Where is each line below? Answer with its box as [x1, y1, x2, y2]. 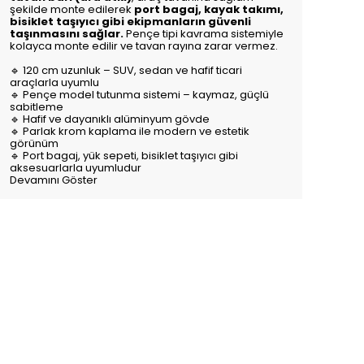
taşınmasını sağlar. [10, 26, 123, 41]
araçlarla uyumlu [10, 75, 99, 90]
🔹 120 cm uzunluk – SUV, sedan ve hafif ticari [10, 63, 242, 78]
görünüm [10, 136, 58, 151]
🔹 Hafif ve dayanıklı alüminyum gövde [10, 111, 210, 127]
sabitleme [10, 99, 63, 115]
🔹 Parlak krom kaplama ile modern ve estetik [10, 123, 249, 139]
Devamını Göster [10, 172, 97, 188]
